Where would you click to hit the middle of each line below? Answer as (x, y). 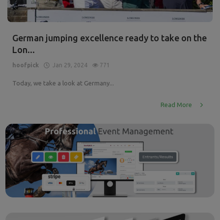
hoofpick (26, 65)
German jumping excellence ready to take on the (110, 38)
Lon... (24, 50)
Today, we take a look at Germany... (63, 83)
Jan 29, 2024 (69, 65)
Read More (177, 105)
